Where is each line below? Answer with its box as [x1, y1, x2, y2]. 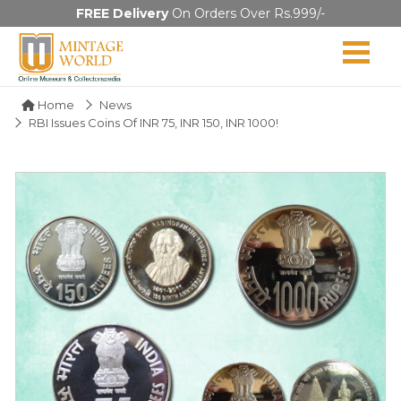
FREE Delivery [76, 5, 168, 21]
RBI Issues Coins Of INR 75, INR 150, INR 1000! [29, 115, 278, 130]
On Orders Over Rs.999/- [168, 5, 325, 21]
